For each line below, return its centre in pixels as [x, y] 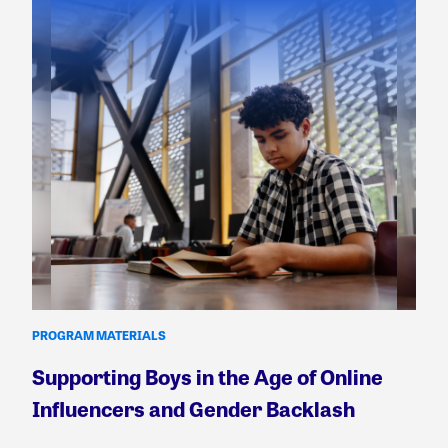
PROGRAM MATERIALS [99, 335]
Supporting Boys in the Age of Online [207, 377]
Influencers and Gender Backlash [193, 409]
